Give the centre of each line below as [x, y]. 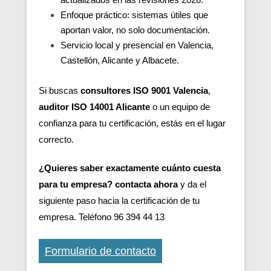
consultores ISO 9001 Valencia [144, 90]
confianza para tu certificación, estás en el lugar [132, 123]
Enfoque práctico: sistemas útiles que [134, 15]
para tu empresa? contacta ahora [108, 184]
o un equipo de [180, 106]
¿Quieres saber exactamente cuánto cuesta [130, 168]
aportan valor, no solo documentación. [135, 30]
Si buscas [60, 90]
